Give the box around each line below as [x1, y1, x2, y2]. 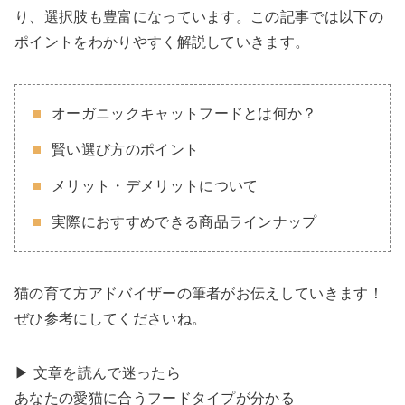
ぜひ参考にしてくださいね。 [14, 311, 207, 327]
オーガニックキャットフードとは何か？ [52, 106, 317, 122]
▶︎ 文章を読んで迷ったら [14, 365, 181, 381]
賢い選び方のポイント [52, 142, 200, 158]
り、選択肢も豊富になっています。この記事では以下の [14, 9, 384, 25]
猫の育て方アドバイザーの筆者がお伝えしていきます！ [14, 286, 383, 302]
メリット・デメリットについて [52, 178, 259, 194]
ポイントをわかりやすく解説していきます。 [14, 34, 310, 51]
